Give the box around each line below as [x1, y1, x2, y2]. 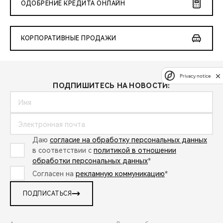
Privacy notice [180, 73, 211, 79]
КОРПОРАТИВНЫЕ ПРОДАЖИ [21, 35, 116, 42]
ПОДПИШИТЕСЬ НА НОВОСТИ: [53, 82, 170, 90]
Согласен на [32, 169, 76, 178]
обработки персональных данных [32, 157, 148, 165]
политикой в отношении [94, 146, 176, 155]
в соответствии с [32, 146, 94, 155]
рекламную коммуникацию [76, 169, 165, 178]
